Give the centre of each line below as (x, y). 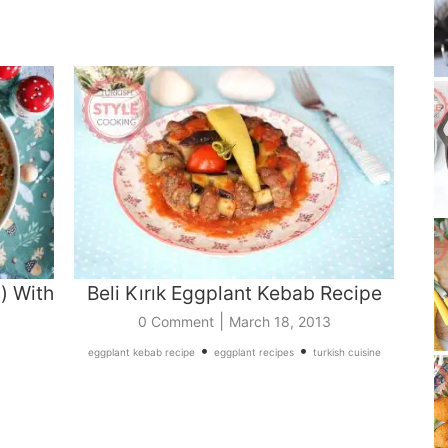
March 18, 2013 (279, 322)
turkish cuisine (346, 352)
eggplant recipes (253, 352)
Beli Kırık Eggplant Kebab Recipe (234, 293)
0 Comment (175, 322)
